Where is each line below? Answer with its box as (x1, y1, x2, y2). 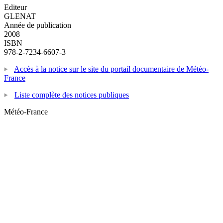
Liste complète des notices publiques (14, 90, 129, 99)
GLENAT (4, 11, 36, 20)
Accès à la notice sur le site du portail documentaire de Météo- (14, 64, 209, 73)
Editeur (4, 2, 27, 11)
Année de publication (4, 20, 71, 29)
